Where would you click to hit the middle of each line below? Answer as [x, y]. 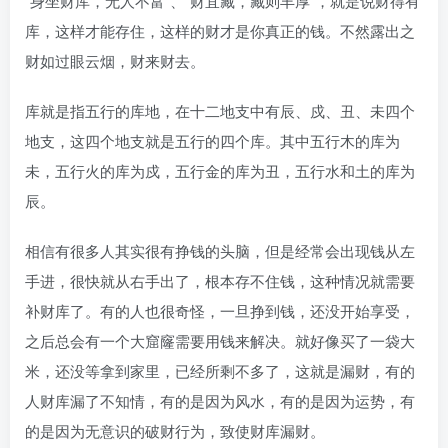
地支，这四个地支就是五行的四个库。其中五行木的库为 [212, 140]
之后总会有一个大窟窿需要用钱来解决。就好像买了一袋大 [220, 340]
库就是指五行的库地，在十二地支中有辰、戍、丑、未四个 [220, 110]
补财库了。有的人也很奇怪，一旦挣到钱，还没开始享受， [220, 310]
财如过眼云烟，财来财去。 [115, 60]
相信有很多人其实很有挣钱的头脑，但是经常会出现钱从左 [220, 250]
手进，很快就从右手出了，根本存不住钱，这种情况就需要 [220, 280]
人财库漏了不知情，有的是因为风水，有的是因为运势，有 [220, 400]
